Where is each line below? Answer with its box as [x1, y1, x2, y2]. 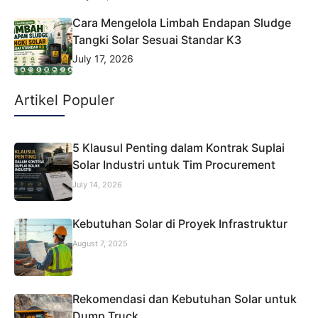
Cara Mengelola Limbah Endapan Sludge [72, 15, 291, 30]
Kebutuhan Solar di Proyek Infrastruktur [72, 216, 287, 231]
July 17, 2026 [72, 52, 133, 65]
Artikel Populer [14, 92, 114, 109]
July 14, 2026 [72, 180, 122, 190]
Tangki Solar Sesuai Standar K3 [72, 32, 241, 47]
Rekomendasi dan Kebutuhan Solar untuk [72, 292, 297, 307]
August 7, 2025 [72, 238, 128, 248]
